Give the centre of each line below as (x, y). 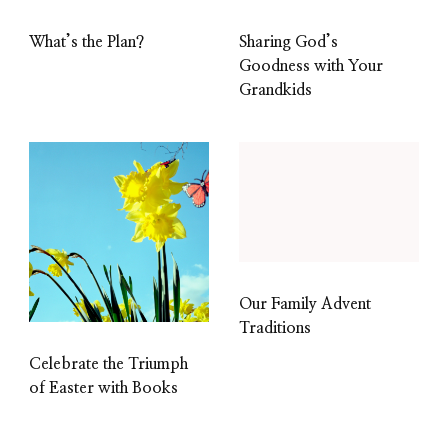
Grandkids (275, 90)
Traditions (275, 328)
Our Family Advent (305, 304)
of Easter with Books (103, 388)
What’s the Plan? (86, 42)
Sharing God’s (288, 42)
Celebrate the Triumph (108, 364)
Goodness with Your (311, 66)
